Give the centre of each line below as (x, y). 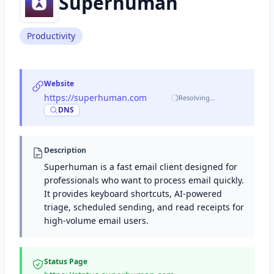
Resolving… (197, 98)
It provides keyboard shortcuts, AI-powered (133, 194)
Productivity (51, 36)
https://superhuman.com (95, 98)
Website (59, 83)
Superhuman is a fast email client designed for (141, 167)
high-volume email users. (96, 220)
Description (65, 150)
